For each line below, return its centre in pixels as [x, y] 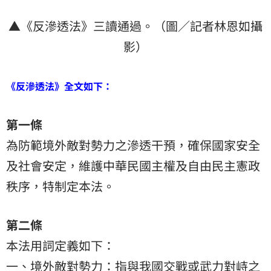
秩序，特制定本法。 [60, 186]
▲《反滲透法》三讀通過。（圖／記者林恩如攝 [135, 26]
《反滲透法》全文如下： [59, 86]
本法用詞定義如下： [60, 246]
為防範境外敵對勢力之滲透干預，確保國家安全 [133, 145]
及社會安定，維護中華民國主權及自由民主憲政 [133, 166]
